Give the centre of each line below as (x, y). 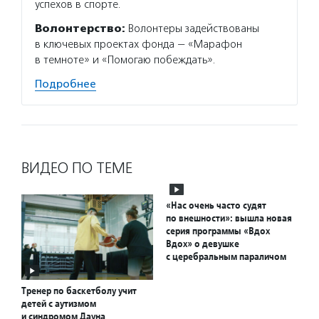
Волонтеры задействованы (192, 28)
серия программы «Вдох (218, 231)
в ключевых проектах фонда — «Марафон (138, 44)
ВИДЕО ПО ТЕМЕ (77, 168)
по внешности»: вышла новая (229, 218)
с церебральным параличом (226, 256)
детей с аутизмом (59, 304)
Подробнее (66, 84)
